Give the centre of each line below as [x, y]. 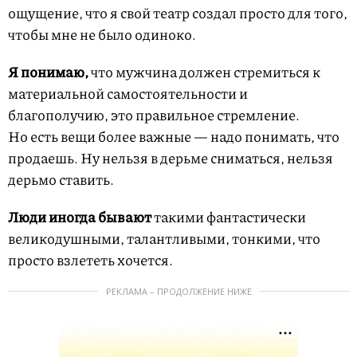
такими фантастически [230, 216]
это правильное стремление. [205, 114]
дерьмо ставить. [61, 179]
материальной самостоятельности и [128, 93]
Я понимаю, [49, 71]
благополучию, [58, 114]
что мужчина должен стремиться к [206, 71]
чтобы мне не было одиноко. [102, 34]
